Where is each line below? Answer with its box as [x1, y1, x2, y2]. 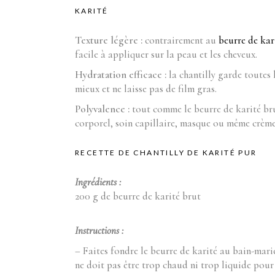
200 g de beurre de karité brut [75, 190, 201, 203]
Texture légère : [75, 34, 145, 47]
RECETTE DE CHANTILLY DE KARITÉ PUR [75, 148, 257, 157]
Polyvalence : [75, 103, 132, 115]
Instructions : [75, 224, 123, 237]
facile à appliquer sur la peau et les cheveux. [75, 48, 257, 61]
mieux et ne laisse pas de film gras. [75, 82, 217, 95]
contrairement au [145, 34, 219, 47]
